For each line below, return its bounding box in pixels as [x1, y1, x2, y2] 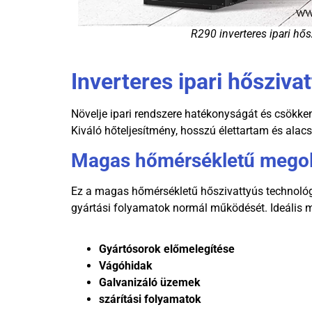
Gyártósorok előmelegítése [99, 242, 235, 256]
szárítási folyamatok [99, 292, 201, 306]
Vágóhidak [99, 258, 153, 272]
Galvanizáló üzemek [99, 275, 201, 289]
